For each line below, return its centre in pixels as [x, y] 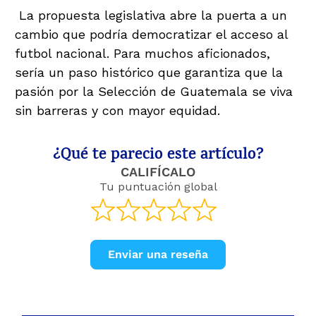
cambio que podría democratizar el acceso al [151, 34]
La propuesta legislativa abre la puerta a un [151, 15]
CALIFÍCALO [158, 171]
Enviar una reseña [158, 255]
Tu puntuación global [158, 186]
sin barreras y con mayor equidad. [117, 110]
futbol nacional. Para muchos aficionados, [142, 53]
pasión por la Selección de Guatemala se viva [154, 91]
